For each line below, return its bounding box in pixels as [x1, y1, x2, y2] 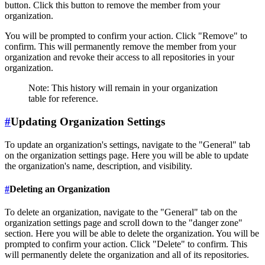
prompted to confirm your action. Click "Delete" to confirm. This [5, 239, 247, 250]
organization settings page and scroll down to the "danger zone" [5, 218, 243, 228]
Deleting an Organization [9, 183, 110, 194]
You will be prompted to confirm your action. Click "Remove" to [5, 31, 247, 41]
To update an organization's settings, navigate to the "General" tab [5, 139, 250, 150]
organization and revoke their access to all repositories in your [5, 52, 234, 63]
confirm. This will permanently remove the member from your [5, 41, 236, 52]
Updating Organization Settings [11, 115, 165, 128]
